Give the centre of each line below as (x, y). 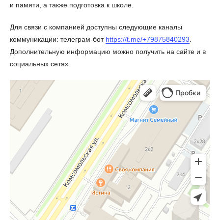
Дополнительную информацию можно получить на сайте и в (108, 51)
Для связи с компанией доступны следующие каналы (96, 27)
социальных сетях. (40, 64)
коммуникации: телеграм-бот (58, 39)
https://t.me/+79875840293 (148, 39)
